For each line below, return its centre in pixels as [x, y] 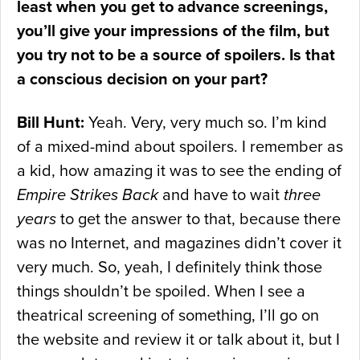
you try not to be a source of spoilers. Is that [176, 56]
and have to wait [221, 196]
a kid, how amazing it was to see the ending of [179, 172]
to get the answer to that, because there [198, 220]
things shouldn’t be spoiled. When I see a [161, 292]
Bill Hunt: [51, 123]
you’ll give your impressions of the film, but [173, 32]
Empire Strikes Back [88, 196]
